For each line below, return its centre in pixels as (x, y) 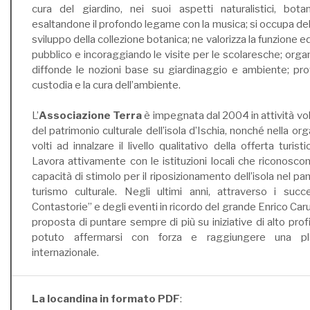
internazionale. (65, 252)
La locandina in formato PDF (106, 299)
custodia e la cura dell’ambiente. (106, 85)
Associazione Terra (91, 115)
